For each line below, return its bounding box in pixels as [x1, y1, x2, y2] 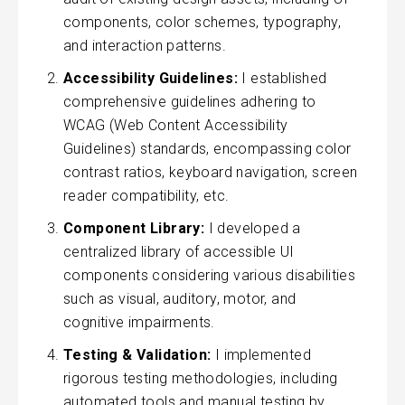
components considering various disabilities [63, 266, 356, 284]
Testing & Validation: [63, 345, 212, 363]
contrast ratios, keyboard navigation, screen [63, 163, 358, 181]
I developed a [204, 219, 301, 237]
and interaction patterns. [63, 36, 226, 54]
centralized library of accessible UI [63, 242, 295, 260]
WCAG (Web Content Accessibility [63, 116, 288, 134]
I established [238, 69, 327, 87]
